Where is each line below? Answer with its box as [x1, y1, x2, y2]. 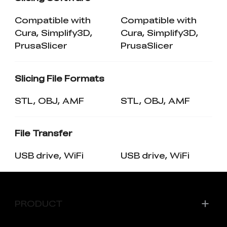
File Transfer [14, 127, 72, 139]
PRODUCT [14, 197, 62, 210]
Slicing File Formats [14, 71, 104, 84]
